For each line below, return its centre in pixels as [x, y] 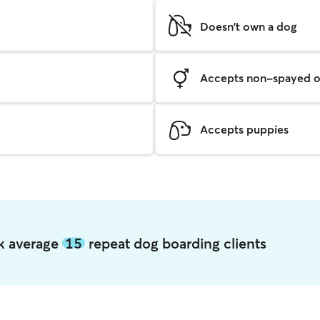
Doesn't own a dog [248, 26]
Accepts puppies [244, 129]
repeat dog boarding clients [175, 243]
